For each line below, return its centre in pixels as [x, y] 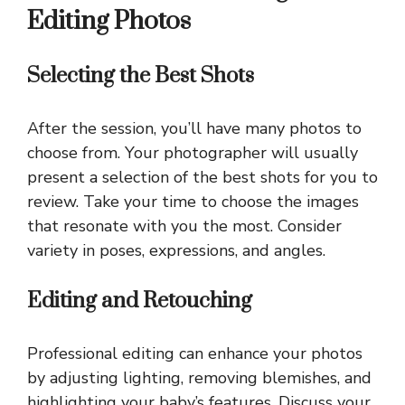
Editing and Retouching [140, 301]
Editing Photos [109, 22]
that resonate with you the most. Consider [184, 226]
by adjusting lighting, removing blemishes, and [199, 378]
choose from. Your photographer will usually [193, 153]
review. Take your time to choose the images [193, 202]
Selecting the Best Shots [141, 76]
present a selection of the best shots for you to [202, 178]
